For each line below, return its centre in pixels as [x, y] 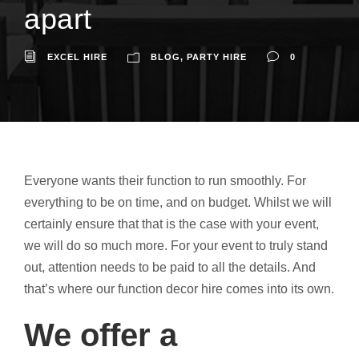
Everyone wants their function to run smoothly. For [165, 180]
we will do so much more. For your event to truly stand [176, 245]
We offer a [101, 335]
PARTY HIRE [217, 57]
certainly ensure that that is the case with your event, [171, 224]
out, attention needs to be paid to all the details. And [170, 267]
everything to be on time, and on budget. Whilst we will [178, 202]
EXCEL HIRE [77, 57]
